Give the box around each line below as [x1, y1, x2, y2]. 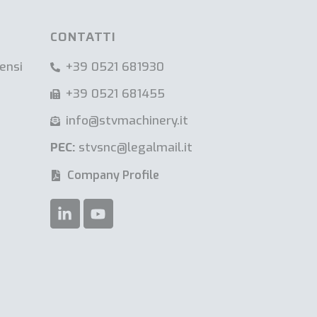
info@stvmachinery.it [66, 113, 189, 129]
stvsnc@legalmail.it [74, 139, 192, 156]
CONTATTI [50, 27, 116, 47]
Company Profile [67, 168, 159, 183]
